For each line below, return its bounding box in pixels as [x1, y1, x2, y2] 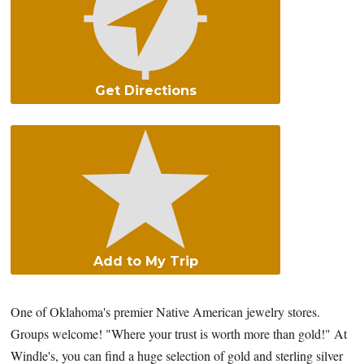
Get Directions [94, 83, 197, 99]
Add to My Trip [93, 253, 198, 270]
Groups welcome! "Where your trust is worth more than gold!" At [11, 325, 348, 343]
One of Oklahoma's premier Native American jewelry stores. [11, 303, 321, 321]
